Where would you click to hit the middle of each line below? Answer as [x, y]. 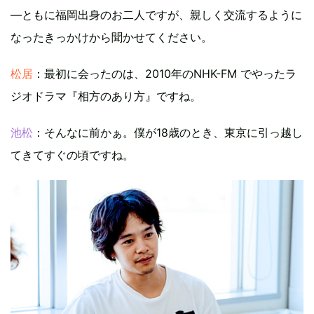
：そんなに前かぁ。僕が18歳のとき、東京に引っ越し [168, 132]
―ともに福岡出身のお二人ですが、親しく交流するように [156, 14]
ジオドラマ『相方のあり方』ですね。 [106, 96]
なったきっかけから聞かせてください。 [111, 37]
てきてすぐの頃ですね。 [72, 155]
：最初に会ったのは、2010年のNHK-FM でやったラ [165, 73]
